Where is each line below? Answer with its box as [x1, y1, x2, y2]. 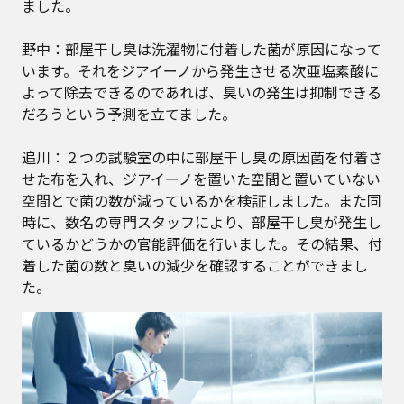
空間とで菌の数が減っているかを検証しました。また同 [22, 189, 381, 211]
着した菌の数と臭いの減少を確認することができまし [22, 254, 368, 276]
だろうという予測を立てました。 [22, 103, 236, 124]
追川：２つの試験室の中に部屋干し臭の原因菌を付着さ [22, 146, 382, 168]
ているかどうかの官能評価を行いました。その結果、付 [22, 233, 382, 254]
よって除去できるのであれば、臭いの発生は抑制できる [22, 81, 381, 103]
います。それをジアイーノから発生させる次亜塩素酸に [22, 60, 379, 81]
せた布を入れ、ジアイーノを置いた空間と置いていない [22, 168, 381, 189]
